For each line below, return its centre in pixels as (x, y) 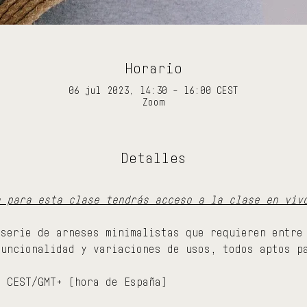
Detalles (153, 158)
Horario (153, 68)
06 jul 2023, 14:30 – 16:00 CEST (153, 90)
